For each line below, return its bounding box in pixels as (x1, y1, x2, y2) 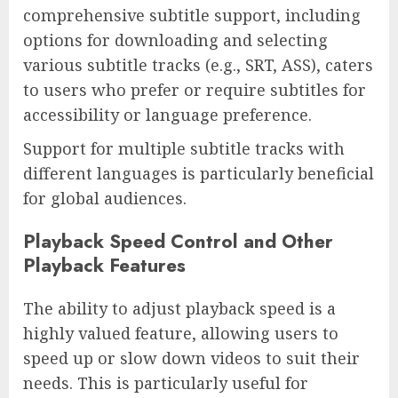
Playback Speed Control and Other (23, 227, 333, 256)
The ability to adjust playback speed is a (23, 298, 336, 320)
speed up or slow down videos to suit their (23, 347, 360, 370)
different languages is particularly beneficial (23, 163, 374, 185)
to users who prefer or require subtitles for (23, 79, 366, 101)
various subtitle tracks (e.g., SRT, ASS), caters (23, 54, 373, 76)
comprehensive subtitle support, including (23, 4, 361, 27)
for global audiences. (23, 187, 187, 210)
